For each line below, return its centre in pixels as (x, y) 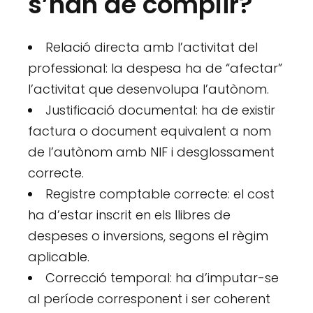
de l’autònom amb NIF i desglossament (152, 152)
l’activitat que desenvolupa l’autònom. (149, 89)
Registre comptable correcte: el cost (160, 194)
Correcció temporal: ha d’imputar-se (162, 278)
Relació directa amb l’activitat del (152, 48)
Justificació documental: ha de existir (161, 110)
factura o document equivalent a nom (150, 131)
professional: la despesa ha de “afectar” (155, 68)
